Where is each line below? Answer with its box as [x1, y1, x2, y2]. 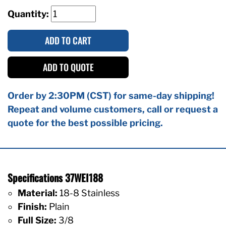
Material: [18, 187, 58, 198]
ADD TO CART [45, 33, 91, 47]
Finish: [18, 201, 47, 212]
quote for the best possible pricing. [8, 117, 163, 128]
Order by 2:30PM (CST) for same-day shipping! [8, 90, 214, 101]
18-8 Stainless [58, 187, 120, 198]
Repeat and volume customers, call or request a [8, 103, 218, 115]
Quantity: [8, 8, 51, 19]
